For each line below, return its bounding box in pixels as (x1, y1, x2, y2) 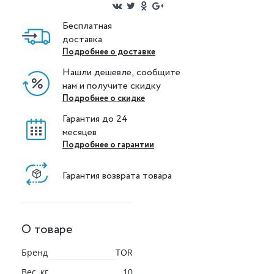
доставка (62, 32, 102, 46)
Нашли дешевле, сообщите (62, 65, 183, 80)
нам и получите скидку (62, 79, 161, 93)
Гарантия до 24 (62, 112, 130, 126)
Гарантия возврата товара (62, 168, 172, 183)
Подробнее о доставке (62, 46, 155, 58)
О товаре (21, 221, 72, 239)
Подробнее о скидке (62, 92, 145, 105)
